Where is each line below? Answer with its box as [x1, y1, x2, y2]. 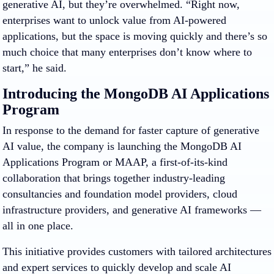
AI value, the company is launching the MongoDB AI [2, 139, 242, 152]
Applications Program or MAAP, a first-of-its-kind [2, 155, 228, 168]
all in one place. [2, 219, 73, 232]
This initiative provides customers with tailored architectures [2, 245, 272, 257]
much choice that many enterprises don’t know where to [2, 45, 252, 58]
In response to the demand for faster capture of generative [2, 124, 259, 136]
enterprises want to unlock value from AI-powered [2, 13, 226, 26]
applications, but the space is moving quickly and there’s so [2, 29, 267, 42]
